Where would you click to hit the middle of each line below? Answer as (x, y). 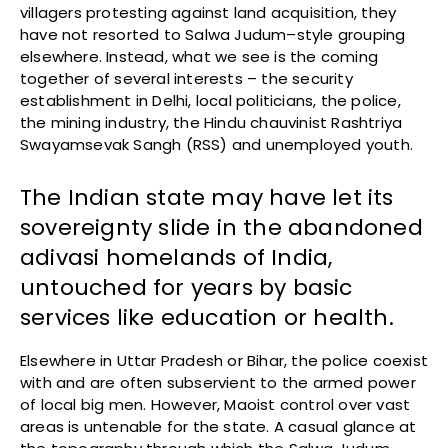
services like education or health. (207, 318)
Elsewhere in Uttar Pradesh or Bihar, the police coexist (224, 361)
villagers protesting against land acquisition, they (208, 13)
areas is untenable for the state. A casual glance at (218, 427)
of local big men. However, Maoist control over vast (215, 405)
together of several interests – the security (186, 79)
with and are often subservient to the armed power (218, 383)
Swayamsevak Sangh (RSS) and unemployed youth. (217, 145)
